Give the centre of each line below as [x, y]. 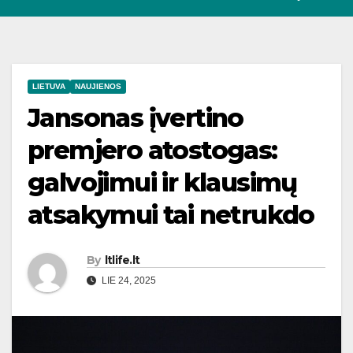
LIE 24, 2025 [128, 281]
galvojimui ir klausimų [162, 183]
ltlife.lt [122, 260]
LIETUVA [49, 87]
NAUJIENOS [98, 87]
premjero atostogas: [152, 150]
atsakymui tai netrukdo [171, 215]
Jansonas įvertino [136, 118]
